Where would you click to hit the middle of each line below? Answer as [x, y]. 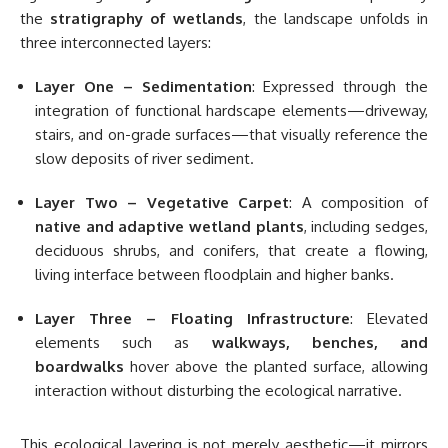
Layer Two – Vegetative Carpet [162, 203]
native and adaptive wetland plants [169, 227]
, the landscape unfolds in [336, 19]
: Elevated [389, 319]
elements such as [123, 343]
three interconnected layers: [115, 43]
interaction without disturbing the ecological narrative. [218, 391]
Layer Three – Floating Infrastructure [192, 319]
